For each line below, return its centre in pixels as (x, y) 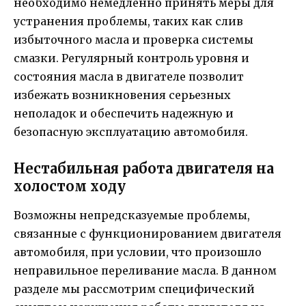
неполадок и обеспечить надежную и (124, 113)
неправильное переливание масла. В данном (145, 270)
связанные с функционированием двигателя (148, 234)
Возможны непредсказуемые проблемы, (132, 215)
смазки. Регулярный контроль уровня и (131, 58)
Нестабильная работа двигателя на (144, 168)
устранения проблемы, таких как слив (128, 21)
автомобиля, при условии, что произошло (138, 252)
